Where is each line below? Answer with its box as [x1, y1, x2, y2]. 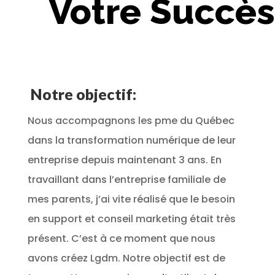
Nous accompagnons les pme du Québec [27, 114, 234, 128]
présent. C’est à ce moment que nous [27, 231, 215, 246]
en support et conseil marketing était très [27, 212, 236, 227]
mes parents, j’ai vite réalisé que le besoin [27, 192, 235, 207]
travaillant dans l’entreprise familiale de [27, 172, 226, 187]
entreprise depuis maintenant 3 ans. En [27, 153, 222, 168]
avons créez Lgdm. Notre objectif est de [27, 251, 225, 266]
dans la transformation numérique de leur [27, 133, 236, 148]
